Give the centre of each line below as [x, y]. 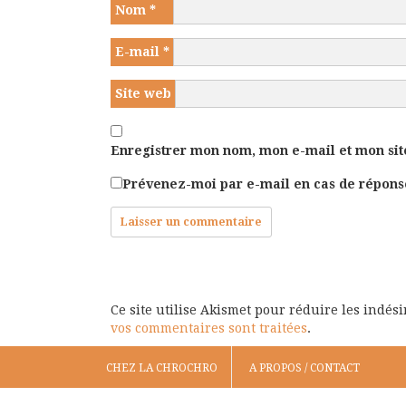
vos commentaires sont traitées [209, 328]
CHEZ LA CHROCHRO [162, 367]
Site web [143, 93]
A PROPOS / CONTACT [304, 367]
